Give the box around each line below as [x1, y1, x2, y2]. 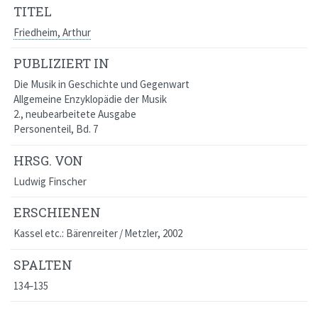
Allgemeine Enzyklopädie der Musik [13, 92, 167, 106]
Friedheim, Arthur [13, 25, 91, 39]
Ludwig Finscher [13, 174, 87, 188]
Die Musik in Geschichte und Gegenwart [13, 77, 190, 92]
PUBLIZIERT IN [13, 55, 109, 72]
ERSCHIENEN [13, 204, 101, 221]
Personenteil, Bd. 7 [13, 122, 98, 136]
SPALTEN [13, 256, 72, 273]
